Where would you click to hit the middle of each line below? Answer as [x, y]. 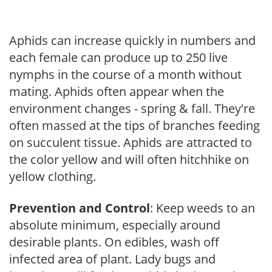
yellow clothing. [53, 176]
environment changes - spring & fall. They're [132, 108]
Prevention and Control [80, 208]
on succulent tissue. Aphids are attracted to [131, 142]
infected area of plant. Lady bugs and [112, 259]
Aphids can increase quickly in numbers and [132, 40]
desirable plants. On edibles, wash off [114, 242]
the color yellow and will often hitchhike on [129, 159]
